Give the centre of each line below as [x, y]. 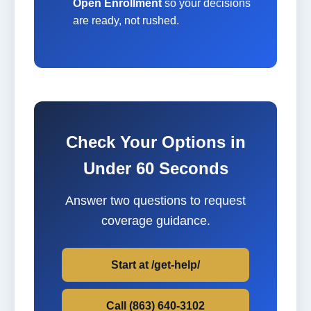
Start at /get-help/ [155, 264]
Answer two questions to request [155, 200]
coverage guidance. [155, 220]
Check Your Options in [155, 142]
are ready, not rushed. [126, 20]
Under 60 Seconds [155, 168]
